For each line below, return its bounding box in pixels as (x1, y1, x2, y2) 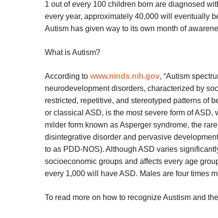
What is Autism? (45, 48, 100, 57)
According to (45, 72, 90, 81)
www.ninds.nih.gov (90, 72, 160, 81)
